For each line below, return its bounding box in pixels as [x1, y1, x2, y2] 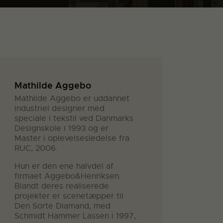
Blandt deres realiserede [14, 181, 110, 192]
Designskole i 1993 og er [14, 123, 109, 134]
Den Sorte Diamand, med [14, 201, 111, 212]
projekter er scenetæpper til [14, 191, 124, 202]
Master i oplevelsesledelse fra [14, 133, 130, 144]
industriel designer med [14, 104, 105, 114]
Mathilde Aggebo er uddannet [14, 94, 130, 104]
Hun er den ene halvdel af [14, 161, 114, 172]
